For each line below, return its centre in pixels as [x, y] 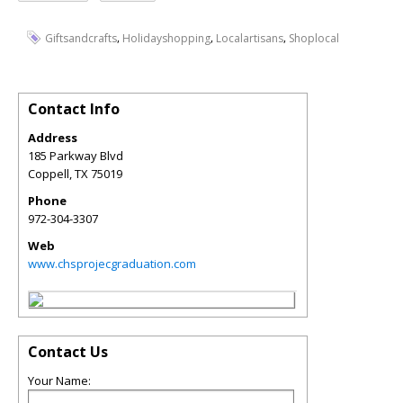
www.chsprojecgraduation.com [112, 263]
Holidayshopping [166, 38]
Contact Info [74, 108]
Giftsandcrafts [81, 38]
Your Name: [59, 380]
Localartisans [250, 38]
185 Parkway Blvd [76, 155]
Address [53, 137]
